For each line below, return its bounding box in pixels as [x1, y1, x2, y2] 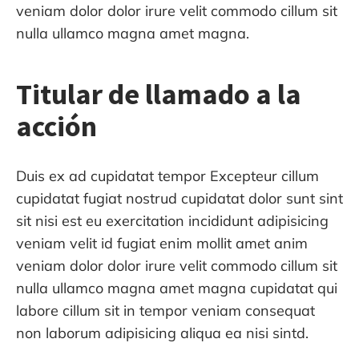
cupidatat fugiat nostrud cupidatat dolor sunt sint [16, 189, 343, 208]
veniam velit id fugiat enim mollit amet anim [16, 234, 308, 252]
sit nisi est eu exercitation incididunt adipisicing [16, 212, 329, 230]
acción [16, 108, 97, 144]
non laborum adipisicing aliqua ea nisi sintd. [16, 324, 309, 342]
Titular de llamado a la [16, 76, 301, 112]
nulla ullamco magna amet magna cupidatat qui [16, 279, 337, 297]
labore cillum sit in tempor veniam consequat [16, 301, 315, 320]
